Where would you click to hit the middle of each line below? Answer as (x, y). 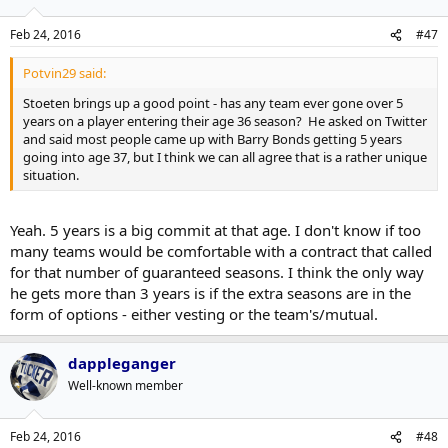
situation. (51, 175)
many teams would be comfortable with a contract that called (221, 250)
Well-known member (125, 385)
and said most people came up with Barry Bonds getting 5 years (212, 139)
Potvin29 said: (64, 73)
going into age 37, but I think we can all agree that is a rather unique (225, 157)
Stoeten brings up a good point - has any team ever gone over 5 (213, 103)
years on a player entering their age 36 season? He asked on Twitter (225, 121)
